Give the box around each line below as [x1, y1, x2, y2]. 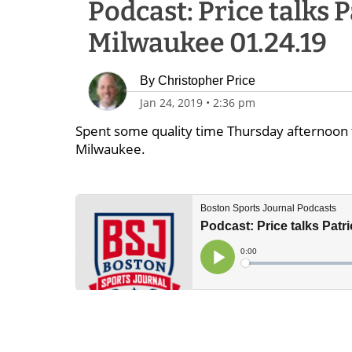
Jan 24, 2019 [140, 95, 203, 110]
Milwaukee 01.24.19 [88, 27, 327, 59]
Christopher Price [158, 74, 255, 87]
